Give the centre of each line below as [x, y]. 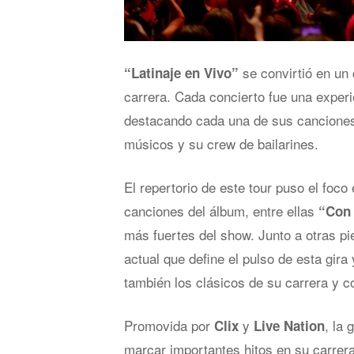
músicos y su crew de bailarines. [221, 144]
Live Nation [289, 326]
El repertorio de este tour [198, 187]
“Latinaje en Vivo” [181, 73]
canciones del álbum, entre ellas [219, 211]
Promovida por [169, 326]
